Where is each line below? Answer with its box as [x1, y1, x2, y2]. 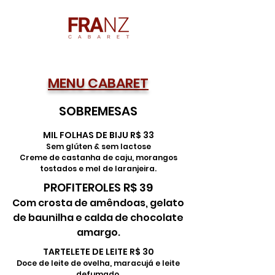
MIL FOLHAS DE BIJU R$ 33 [42, 129, 154, 141]
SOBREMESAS [59, 103, 137, 120]
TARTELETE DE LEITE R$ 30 [42, 246, 154, 258]
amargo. [76, 225, 120, 239]
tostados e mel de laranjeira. [40, 163, 157, 174]
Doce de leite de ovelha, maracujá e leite [17, 258, 180, 268]
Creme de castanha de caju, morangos [19, 152, 177, 163]
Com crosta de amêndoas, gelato [12, 196, 184, 210]
